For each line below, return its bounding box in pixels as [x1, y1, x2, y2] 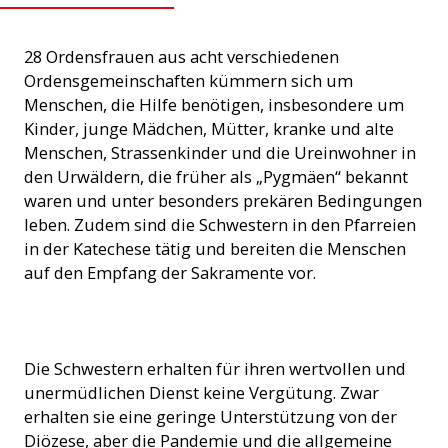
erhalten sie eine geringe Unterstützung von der [24, 405, 397, 429]
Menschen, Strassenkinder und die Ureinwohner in [24, 141, 416, 165]
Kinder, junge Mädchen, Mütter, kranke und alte [24, 117, 394, 141]
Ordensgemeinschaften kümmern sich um [24, 69, 353, 93]
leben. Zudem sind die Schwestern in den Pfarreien [24, 213, 416, 237]
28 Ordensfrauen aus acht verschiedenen [24, 45, 339, 69]
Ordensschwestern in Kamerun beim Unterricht [36, 345, 290, 360]
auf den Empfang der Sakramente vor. [24, 261, 320, 285]
